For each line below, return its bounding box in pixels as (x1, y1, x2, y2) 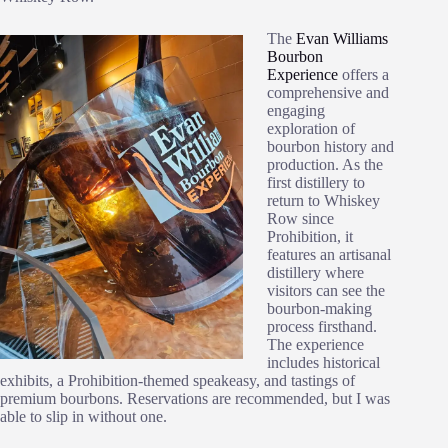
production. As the (267, 156, 383, 174)
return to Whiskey (267, 192, 380, 210)
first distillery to (267, 174, 365, 192)
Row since (267, 210, 334, 228)
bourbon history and (267, 138, 394, 156)
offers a (338, 66, 389, 84)
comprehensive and (267, 84, 389, 102)
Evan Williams (296, 30, 388, 48)
